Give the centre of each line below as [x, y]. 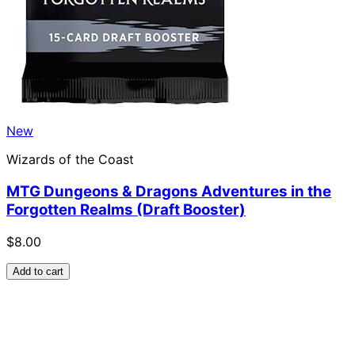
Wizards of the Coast [70, 160]
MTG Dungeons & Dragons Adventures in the [169, 192]
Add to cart [38, 271]
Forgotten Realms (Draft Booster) [126, 210]
